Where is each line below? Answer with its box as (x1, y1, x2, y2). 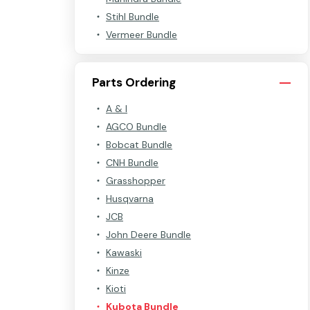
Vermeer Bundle (106, 28, 177, 41)
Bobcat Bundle (106, 138, 172, 151)
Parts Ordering (92, 75, 176, 90)
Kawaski (106, 246, 142, 259)
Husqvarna (106, 192, 154, 205)
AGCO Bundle (106, 120, 167, 133)
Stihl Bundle (106, 10, 159, 23)
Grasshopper (106, 174, 165, 187)
